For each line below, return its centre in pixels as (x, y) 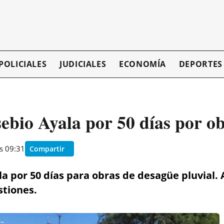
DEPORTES (200, 64)
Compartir (47, 148)
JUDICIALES (83, 64)
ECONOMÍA (142, 64)
